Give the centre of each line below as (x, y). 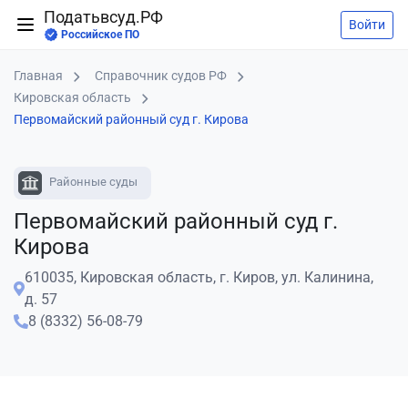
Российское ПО (100, 35)
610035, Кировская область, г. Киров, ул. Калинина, (199, 277)
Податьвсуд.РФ (103, 17)
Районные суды (92, 182)
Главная (38, 76)
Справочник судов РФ (161, 76)
